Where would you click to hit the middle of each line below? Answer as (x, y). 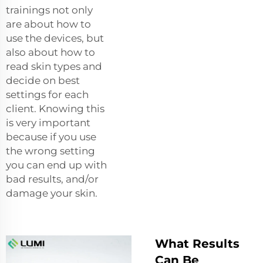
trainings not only (49, 10)
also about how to (50, 52)
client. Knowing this (55, 108)
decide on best (43, 80)
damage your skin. (52, 193)
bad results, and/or (52, 179)
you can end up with (56, 165)
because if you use (51, 136)
